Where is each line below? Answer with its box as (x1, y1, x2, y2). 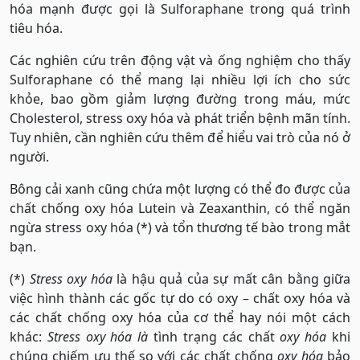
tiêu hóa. (10, 18, 63, 37)
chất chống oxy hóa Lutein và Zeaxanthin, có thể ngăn (10, 198, 350, 217)
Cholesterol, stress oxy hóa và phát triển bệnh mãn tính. (10, 108, 350, 127)
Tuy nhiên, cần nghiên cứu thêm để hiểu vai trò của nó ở (10, 128, 350, 146)
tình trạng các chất (148, 327, 280, 346)
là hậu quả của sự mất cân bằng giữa (112, 269, 350, 288)
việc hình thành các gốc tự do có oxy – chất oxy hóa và (10, 288, 350, 307)
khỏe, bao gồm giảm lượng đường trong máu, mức (10, 89, 350, 108)
